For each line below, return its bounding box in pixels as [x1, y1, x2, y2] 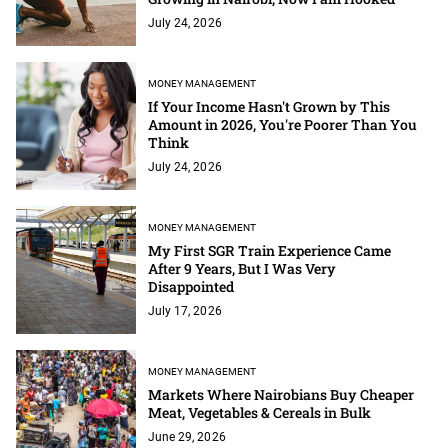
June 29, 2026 [148, 429, 226, 444]
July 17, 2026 [148, 303, 222, 318]
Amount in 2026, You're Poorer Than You [148, 114, 417, 134]
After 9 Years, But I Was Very [148, 258, 337, 278]
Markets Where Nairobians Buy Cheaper [148, 384, 415, 404]
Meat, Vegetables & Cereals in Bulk [148, 402, 372, 422]
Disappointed [148, 276, 235, 296]
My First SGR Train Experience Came [148, 240, 392, 260]
